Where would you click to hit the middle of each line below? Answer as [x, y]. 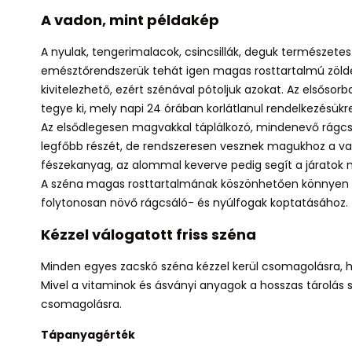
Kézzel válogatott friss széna [148, 235]
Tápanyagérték [88, 335]
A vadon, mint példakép [130, 20]
